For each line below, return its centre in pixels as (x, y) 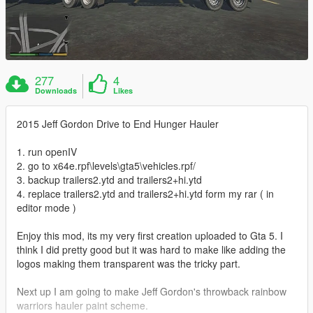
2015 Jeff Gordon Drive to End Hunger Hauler (118, 123)
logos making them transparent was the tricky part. (129, 263)
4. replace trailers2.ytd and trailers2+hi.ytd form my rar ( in (145, 193)
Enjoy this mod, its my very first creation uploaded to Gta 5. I (150, 235)
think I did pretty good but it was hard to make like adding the (151, 249)
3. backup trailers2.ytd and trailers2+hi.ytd (109, 179)
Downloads (56, 90)
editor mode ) (46, 207)
